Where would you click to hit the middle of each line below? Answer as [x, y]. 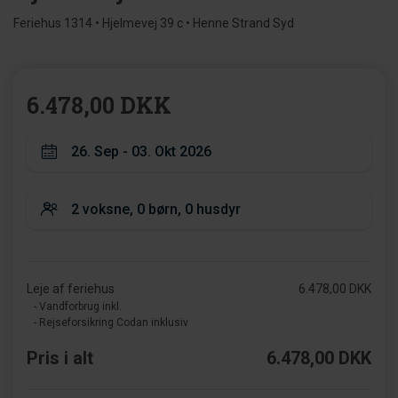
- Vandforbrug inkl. [78, 306]
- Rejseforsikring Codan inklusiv [111, 322]
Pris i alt [60, 358]
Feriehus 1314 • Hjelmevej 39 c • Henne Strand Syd [154, 23]
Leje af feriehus [71, 289]
